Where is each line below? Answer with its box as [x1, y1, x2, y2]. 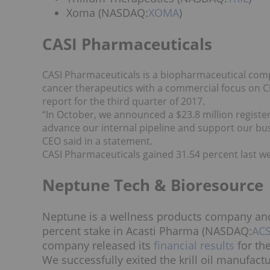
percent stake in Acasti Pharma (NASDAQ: [42, 223, 252, 238]
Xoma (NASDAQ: [66, 5, 148, 20]
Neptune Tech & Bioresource [42, 174, 263, 196]
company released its [42, 237, 154, 253]
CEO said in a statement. [42, 134, 152, 148]
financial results [154, 237, 234, 253]
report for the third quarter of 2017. [42, 94, 205, 108]
